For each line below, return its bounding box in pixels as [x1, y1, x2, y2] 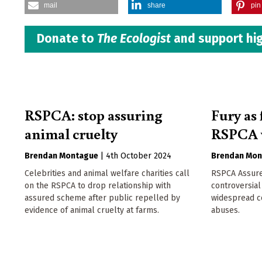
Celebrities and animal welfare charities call [25, 168, 189, 179]
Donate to [37, 31, 97, 47]
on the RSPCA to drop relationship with [25, 181, 171, 191]
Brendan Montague [25, 151, 98, 161]
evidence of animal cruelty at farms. [25, 205, 159, 216]
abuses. [211, 205, 240, 216]
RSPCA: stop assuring [25, 105, 163, 125]
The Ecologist [97, 31, 171, 47]
